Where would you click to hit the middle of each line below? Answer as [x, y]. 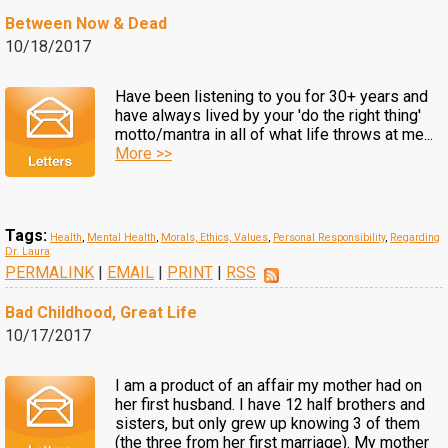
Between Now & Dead [86, 23]
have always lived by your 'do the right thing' [268, 115]
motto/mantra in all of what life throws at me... [274, 134]
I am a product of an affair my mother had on [268, 385]
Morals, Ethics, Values [214, 237]
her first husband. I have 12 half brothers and [270, 404]
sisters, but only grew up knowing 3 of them [267, 423]
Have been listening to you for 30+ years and [271, 96]
